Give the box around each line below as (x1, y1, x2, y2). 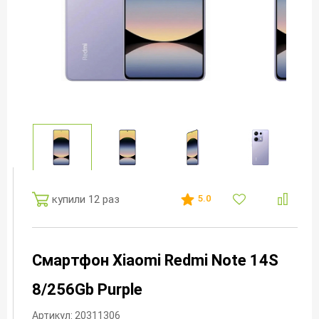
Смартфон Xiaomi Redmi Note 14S (32, 251, 278, 270)
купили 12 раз (52, 192, 120, 206)
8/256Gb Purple (32, 281, 142, 299)
